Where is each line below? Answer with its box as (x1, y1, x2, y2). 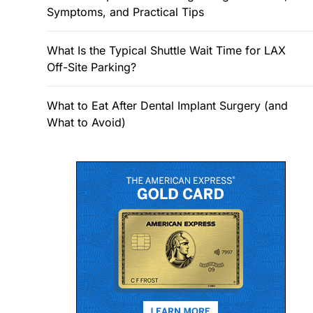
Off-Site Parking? (47, 60, 136, 74)
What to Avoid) (47, 115, 126, 129)
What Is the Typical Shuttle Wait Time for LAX (47, 43, 286, 57)
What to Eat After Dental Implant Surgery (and (47, 99, 288, 112)
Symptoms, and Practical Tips (47, 5, 204, 19)
